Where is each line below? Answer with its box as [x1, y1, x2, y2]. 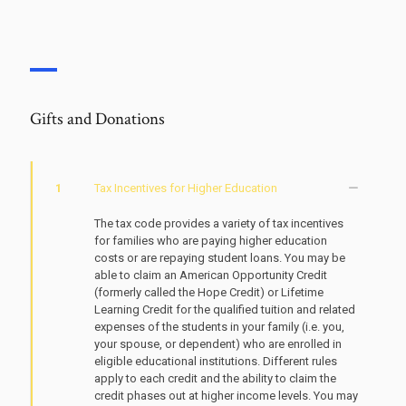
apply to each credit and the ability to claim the [94, 372, 336, 385]
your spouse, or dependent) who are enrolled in [94, 337, 342, 351]
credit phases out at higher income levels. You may [94, 389, 358, 402]
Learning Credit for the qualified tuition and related [94, 303, 355, 316]
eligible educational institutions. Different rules [94, 354, 337, 368]
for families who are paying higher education [94, 234, 327, 247]
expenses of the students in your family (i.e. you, [94, 320, 344, 333]
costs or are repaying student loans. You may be [94, 251, 345, 265]
